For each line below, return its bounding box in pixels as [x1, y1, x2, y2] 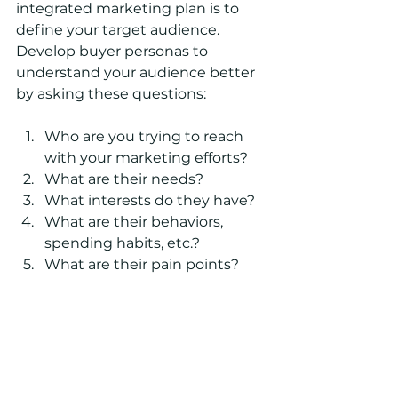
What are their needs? [44, 171, 203, 188]
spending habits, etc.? [44, 235, 203, 252]
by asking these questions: [16, 85, 206, 103]
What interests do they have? [44, 192, 255, 210]
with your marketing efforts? [44, 149, 248, 167]
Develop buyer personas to [16, 43, 211, 60]
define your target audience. [16, 21, 223, 39]
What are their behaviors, [44, 213, 227, 231]
